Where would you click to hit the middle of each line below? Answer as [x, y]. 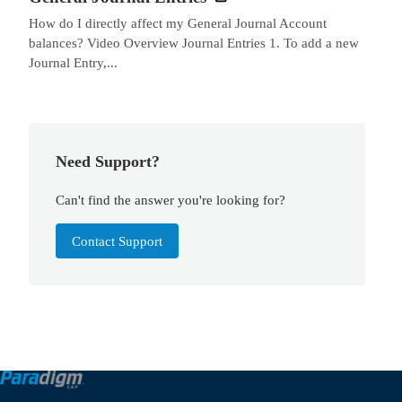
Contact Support [118, 240]
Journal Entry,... [73, 63]
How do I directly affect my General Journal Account [178, 23]
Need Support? [108, 162]
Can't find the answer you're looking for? [171, 199]
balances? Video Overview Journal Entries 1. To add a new [194, 43]
